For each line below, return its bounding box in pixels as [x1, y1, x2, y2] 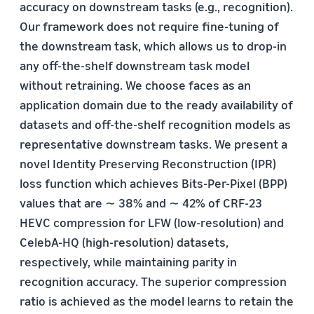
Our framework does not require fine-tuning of [20, 18, 279, 34]
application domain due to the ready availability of [20, 97, 293, 112]
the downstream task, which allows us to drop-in [20, 38, 287, 53]
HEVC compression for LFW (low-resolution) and [20, 214, 284, 230]
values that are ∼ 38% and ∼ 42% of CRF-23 [20, 195, 262, 210]
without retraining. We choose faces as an [20, 77, 251, 93]
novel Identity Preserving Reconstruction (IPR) [20, 156, 276, 171]
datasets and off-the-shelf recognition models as [20, 116, 291, 132]
